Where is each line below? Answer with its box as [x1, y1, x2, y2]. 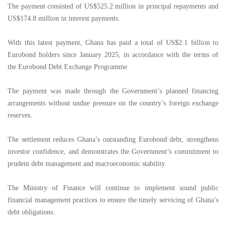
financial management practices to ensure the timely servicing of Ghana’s [8, 196, 218, 204]
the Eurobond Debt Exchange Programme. [8, 63, 129, 71]
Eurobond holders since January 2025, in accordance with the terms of [8, 51, 218, 59]
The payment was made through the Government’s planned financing [8, 87, 218, 95]
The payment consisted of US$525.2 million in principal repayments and [8, 3, 218, 10]
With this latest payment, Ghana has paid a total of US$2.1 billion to [8, 39, 218, 46]
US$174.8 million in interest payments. [8, 15, 120, 22]
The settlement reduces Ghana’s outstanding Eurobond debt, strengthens [8, 136, 218, 143]
